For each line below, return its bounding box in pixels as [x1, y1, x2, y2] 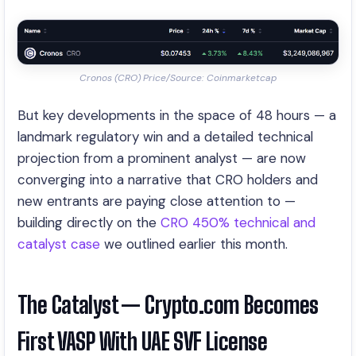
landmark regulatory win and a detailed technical [17, 128, 313, 145]
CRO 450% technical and [161, 214, 315, 231]
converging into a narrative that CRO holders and [17, 171, 318, 188]
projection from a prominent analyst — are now [17, 149, 306, 167]
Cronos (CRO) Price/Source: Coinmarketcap [79, 72, 277, 84]
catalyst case [17, 235, 100, 253]
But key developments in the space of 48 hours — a [17, 106, 336, 124]
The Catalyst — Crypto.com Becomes [17, 291, 319, 319]
